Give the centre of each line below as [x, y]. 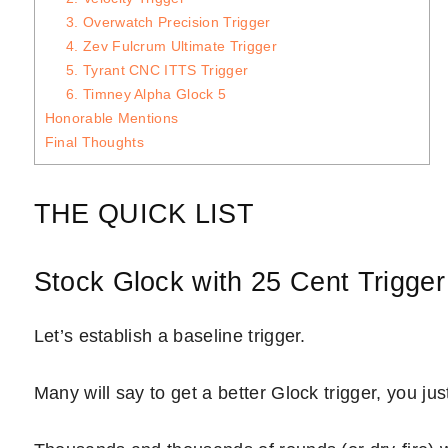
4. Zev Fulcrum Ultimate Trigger [171, 46]
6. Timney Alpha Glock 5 [146, 94]
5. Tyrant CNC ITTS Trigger [157, 70]
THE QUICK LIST [144, 214]
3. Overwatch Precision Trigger [168, 22]
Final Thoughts [94, 142]
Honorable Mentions [111, 118]
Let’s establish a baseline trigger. [169, 336]
